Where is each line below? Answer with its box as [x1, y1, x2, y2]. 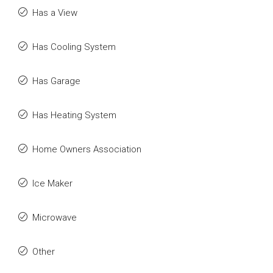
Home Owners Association [32, 144, 141, 155]
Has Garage [32, 76, 80, 87]
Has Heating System [32, 110, 116, 121]
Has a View [32, 7, 77, 18]
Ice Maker [32, 178, 73, 189]
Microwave [32, 212, 77, 223]
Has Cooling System [32, 41, 116, 52]
